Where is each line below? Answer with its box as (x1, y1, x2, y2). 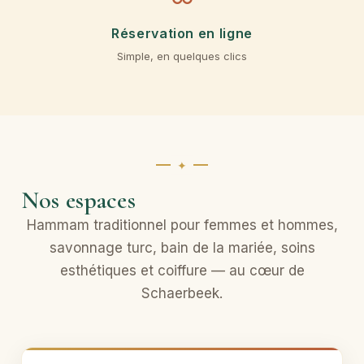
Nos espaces (21, 184, 136, 215)
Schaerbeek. (141, 284, 223, 301)
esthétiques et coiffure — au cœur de (59, 262, 305, 279)
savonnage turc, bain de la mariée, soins (49, 239, 315, 256)
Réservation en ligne (111, 25, 253, 41)
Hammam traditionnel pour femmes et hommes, (26, 216, 338, 233)
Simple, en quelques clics (117, 50, 247, 63)
